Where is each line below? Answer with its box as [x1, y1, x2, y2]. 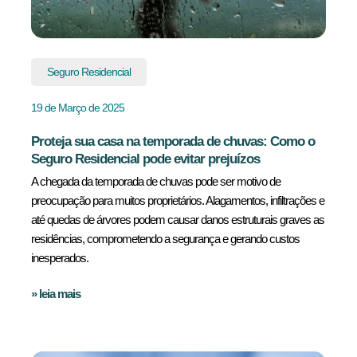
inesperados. [31, 251, 88, 265]
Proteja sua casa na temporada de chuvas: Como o [31, 134, 315, 149]
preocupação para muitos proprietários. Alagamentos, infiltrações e [31, 194, 324, 207]
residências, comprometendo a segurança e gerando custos [31, 232, 302, 245]
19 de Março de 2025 [31, 101, 124, 114]
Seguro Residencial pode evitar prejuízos [31, 151, 260, 167]
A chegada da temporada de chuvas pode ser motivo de [31, 175, 280, 188]
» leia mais [31, 287, 80, 300]
